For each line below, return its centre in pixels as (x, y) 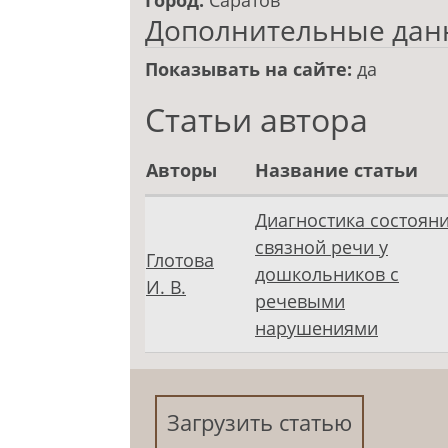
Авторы (181, 170)
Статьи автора (256, 120)
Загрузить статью (259, 423)
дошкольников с (327, 274)
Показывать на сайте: (251, 69)
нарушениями (316, 328)
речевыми (300, 301)
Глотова (180, 260)
